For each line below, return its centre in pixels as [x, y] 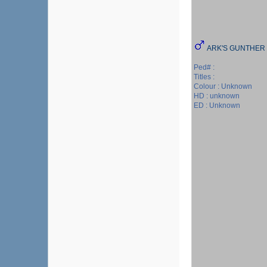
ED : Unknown [217, 105]
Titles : [204, 77]
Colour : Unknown [223, 86]
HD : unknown [217, 96]
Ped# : [204, 67]
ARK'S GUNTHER [236, 48]
